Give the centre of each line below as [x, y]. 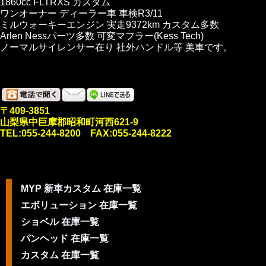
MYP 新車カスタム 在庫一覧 [81, 189]
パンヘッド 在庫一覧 [65, 238]
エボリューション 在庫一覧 [79, 205]
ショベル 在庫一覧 [60, 222]
